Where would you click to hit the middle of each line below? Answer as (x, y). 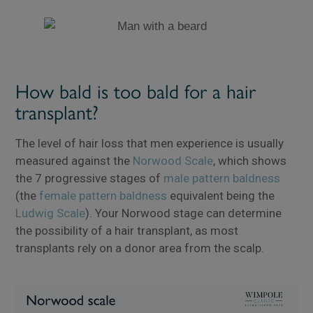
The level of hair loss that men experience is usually (150, 144)
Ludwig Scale (51, 213)
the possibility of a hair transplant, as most (127, 231)
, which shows (250, 161)
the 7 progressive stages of (90, 179)
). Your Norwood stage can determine (184, 213)
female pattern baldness (103, 196)
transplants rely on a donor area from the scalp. (140, 248)
